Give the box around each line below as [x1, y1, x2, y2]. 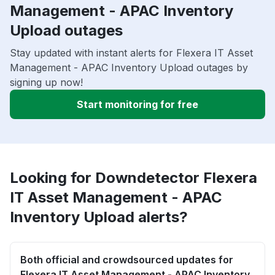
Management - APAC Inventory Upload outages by [10, 61, 248, 74]
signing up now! [10, 76, 83, 88]
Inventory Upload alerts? [10, 207, 188, 226]
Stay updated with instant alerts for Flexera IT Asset [10, 46, 253, 59]
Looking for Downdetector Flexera [10, 168, 257, 187]
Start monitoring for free [77, 98, 198, 110]
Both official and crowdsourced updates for [20, 253, 233, 266]
